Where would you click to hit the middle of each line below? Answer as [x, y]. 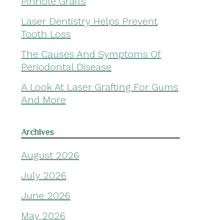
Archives [38, 132]
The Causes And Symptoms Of [91, 54]
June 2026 [46, 196]
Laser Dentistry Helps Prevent [90, 21]
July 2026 [44, 176]
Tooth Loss [46, 34]
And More [44, 100]
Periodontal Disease [67, 67]
